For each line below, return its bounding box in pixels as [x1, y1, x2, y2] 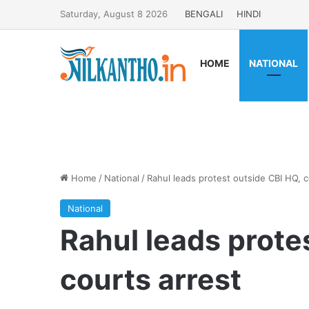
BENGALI [185, 8, 223, 19]
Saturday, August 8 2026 [60, 8, 168, 19]
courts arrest [60, 262, 241, 297]
